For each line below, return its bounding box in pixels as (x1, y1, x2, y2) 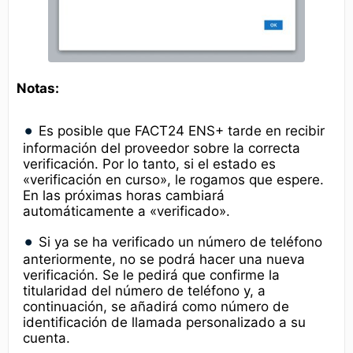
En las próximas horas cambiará (23, 187, 225, 203)
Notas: (17, 80, 59, 96)
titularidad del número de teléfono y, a (23, 282, 266, 299)
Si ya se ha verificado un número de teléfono (39, 233, 323, 250)
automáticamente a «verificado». (23, 203, 230, 219)
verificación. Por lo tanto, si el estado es (23, 155, 276, 172)
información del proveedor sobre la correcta (23, 139, 300, 156)
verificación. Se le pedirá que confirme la (23, 266, 280, 283)
